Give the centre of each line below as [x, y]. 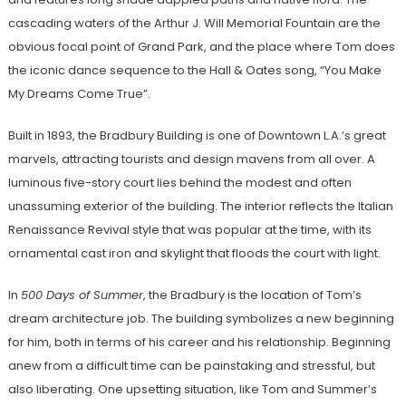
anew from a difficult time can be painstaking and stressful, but [191, 366]
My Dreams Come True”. [79, 94]
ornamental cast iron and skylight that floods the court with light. [195, 254]
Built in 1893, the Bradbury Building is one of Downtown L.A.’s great [197, 136]
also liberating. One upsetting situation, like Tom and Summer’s [192, 390]
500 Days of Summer [82, 295]
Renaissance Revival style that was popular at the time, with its [189, 230]
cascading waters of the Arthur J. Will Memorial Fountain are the [194, 24]
